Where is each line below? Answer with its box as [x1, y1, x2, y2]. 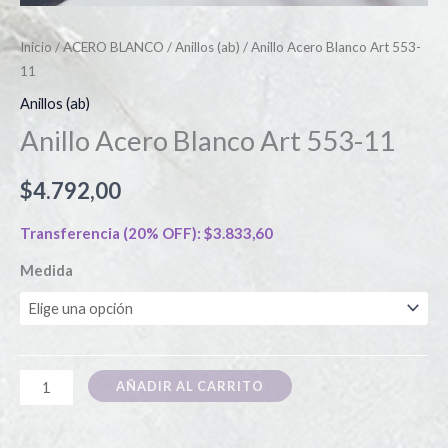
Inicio [20, 39, 52, 56]
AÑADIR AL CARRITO [115, 378, 264, 395]
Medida [20, 261, 73, 279]
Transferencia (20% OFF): [20, 224, 204, 243]
